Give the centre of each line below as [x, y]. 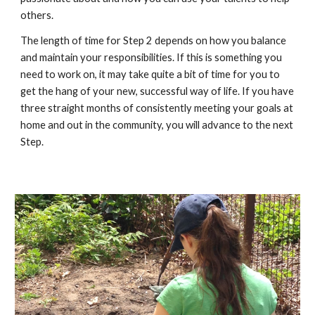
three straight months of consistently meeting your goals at [157, 108]
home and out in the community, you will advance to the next [157, 125]
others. [37, 15]
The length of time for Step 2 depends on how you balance [154, 40]
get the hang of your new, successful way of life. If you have [157, 91]
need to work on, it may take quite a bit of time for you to [150, 74]
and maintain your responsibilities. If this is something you [152, 57]
